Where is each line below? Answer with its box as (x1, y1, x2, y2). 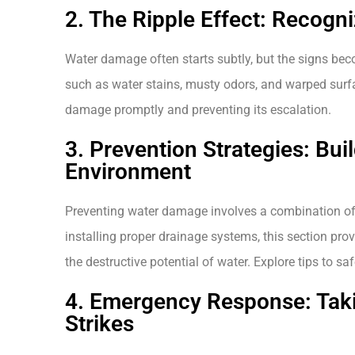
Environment (65, 158, 191, 185)
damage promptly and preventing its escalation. (65, 102, 331, 118)
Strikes (65, 311, 134, 338)
